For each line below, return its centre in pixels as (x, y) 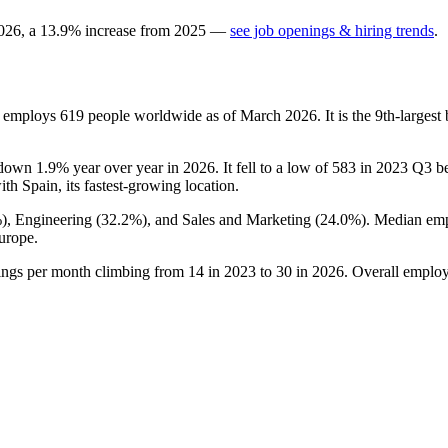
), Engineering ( (51, 219)
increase (110, 30)
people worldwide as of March (184, 115)
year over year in (126, 167)
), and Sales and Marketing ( (231, 219)
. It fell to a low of (273, 167)
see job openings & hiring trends (332, 30)
